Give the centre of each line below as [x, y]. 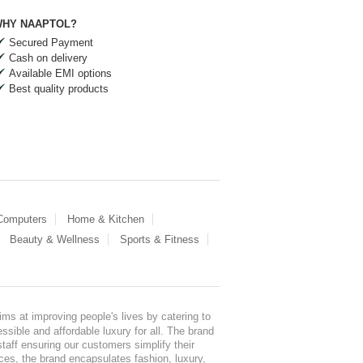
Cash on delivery [48, 58]
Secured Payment [51, 42]
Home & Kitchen [106, 219]
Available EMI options [60, 73]
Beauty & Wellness [55, 239]
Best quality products [59, 88]
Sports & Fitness [160, 239]
